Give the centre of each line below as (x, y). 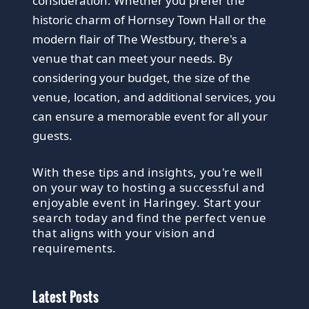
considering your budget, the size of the (142, 78)
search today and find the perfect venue (150, 218)
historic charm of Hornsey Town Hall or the (150, 20)
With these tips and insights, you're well (148, 172)
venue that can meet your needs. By (133, 59)
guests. (53, 136)
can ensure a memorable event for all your (150, 117)
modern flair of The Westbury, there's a (140, 39)
